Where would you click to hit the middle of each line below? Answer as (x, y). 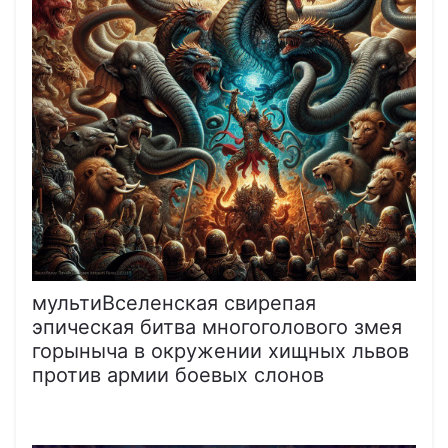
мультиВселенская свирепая (174, 302)
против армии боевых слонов (178, 374)
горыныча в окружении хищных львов (220, 350)
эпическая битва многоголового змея (217, 326)
